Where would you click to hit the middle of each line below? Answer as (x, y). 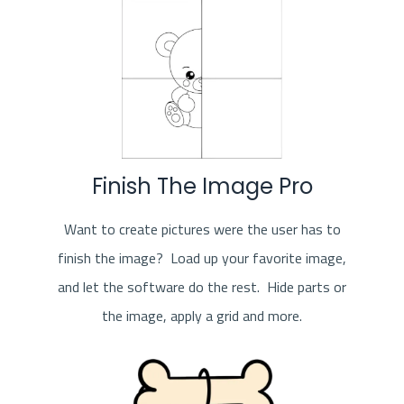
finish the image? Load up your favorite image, (202, 258)
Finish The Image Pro (202, 187)
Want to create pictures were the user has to (202, 230)
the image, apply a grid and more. (202, 316)
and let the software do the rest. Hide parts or (202, 287)
